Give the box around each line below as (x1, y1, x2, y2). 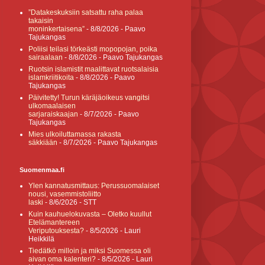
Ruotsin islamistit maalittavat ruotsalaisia (28, 65, 159, 73)
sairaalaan (28, 53, 63, 62)
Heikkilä (28, 235, 54, 243)
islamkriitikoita (28, 73, 74, 82)
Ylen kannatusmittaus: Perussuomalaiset (28, 182, 159, 190)
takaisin (28, 17, 53, 25)
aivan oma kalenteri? (28, 255, 96, 263)
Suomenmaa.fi (20, 166, 64, 173)
